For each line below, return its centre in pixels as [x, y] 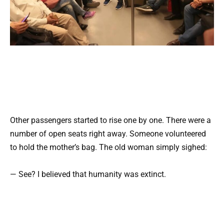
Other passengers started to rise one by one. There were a [110, 120]
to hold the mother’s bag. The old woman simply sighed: [108, 147]
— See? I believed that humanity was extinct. [88, 174]
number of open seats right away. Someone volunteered [108, 133]
